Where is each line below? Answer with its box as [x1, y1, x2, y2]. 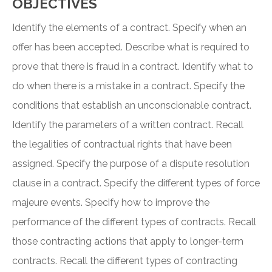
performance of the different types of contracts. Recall [12, 216, 256, 228]
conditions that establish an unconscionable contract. [12, 100, 251, 112]
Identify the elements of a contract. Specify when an [12, 22, 246, 34]
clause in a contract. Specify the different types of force [12, 177, 260, 189]
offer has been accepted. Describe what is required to [12, 41, 250, 53]
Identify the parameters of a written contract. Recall [12, 119, 243, 131]
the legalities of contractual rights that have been [12, 138, 232, 151]
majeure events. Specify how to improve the [12, 197, 209, 209]
